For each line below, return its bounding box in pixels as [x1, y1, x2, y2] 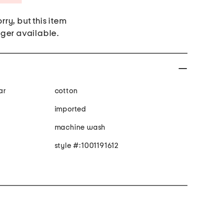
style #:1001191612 [54, 142, 119, 150]
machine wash [54, 124, 106, 132]
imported [54, 106, 86, 113]
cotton [54, 87, 78, 95]
